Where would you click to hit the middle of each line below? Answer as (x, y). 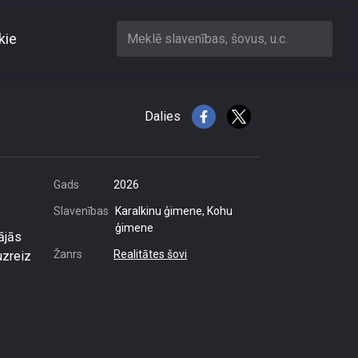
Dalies (163, 116)
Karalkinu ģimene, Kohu (174, 211)
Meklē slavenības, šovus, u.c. (207, 38)
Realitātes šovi (151, 254)
